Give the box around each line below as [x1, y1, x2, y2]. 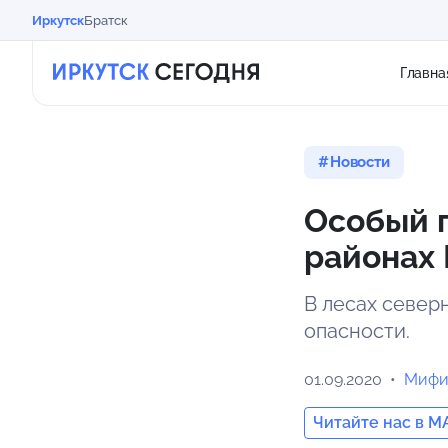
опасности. [304, 319, 410, 343]
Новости [329, 153, 390, 171]
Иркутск [32, 12, 84, 28]
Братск [84, 12, 128, 28]
